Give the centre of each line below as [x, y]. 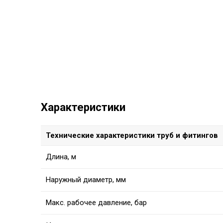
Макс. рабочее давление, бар [96, 203]
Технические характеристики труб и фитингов [132, 136]
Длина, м [61, 157]
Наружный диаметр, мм [86, 180]
